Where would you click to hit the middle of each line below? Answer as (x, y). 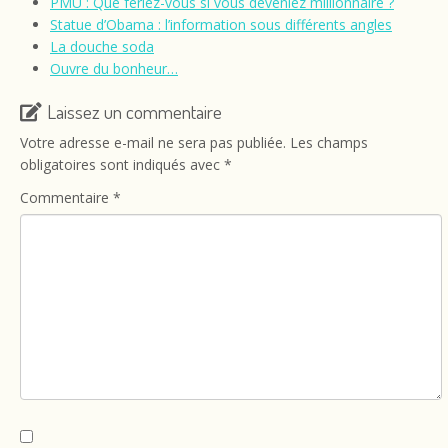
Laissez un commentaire (134, 111)
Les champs (329, 142)
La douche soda (102, 46)
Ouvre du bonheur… (114, 68)
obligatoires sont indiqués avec (122, 164)
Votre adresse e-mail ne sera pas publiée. (153, 142)
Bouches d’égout (320, 24)
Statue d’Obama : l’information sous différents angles (221, 24)
